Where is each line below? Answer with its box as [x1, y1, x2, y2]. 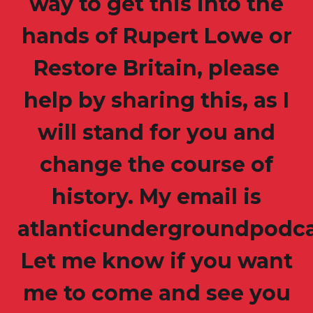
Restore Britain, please [34, 55, 279, 82]
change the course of [40, 152, 273, 178]
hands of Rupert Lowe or [21, 23, 292, 50]
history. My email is [52, 184, 261, 210]
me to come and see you [22, 280, 291, 307]
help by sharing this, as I [24, 87, 289, 114]
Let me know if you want [20, 248, 293, 275]
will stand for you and [38, 119, 275, 146]
